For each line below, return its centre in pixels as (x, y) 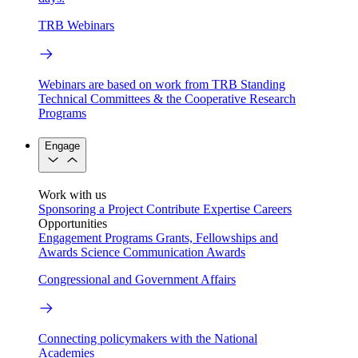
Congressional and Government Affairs (137, 279)
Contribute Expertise (198, 209)
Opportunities (73, 223)
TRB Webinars (76, 26)
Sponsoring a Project (91, 209)
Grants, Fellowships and (217, 237)
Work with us (72, 194)
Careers (272, 209)
